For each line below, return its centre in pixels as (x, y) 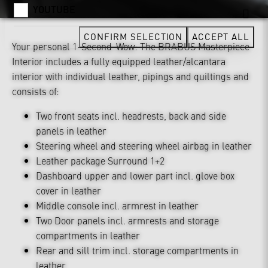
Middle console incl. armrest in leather (117, 205)
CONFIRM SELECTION (133, 36)
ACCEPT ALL (221, 36)
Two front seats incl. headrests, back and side (131, 115)
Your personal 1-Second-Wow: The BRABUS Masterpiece (131, 46)
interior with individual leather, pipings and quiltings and (130, 76)
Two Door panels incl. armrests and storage (127, 220)
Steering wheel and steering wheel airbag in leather (144, 145)
